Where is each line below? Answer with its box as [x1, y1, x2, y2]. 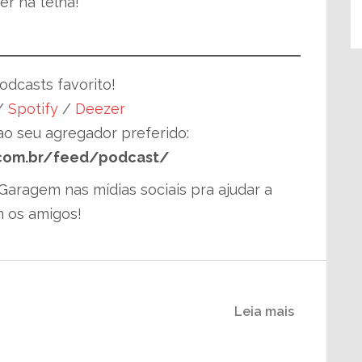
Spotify [8, 100, 58, 117]
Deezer [75, 100, 125, 117]
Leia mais [234, 304, 294, 319]
